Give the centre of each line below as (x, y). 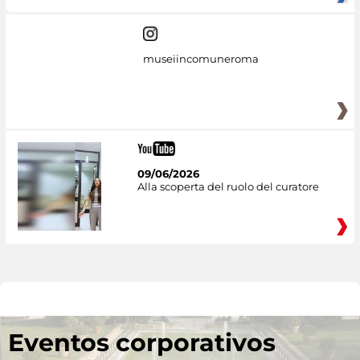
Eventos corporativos (142, 343)
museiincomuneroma (200, 58)
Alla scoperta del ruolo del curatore (228, 187)
